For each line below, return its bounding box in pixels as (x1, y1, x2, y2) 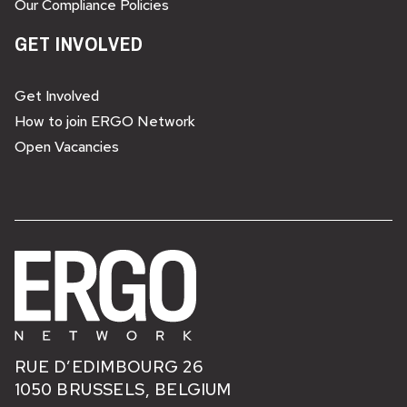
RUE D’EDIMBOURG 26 (15, 356, 203, 378)
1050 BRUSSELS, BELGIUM (15, 379, 232, 401)
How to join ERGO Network (15, 112, 195, 131)
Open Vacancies (15, 137, 119, 156)
